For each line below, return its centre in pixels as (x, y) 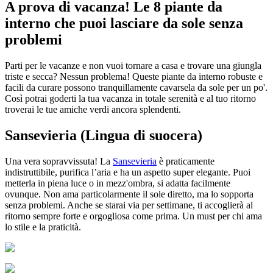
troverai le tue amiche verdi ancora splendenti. (93, 109)
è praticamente (186, 161)
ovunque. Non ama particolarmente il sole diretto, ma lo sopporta (129, 194)
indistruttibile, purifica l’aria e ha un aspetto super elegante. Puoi (128, 172)
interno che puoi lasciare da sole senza (124, 23)
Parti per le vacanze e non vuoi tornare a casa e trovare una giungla (133, 65)
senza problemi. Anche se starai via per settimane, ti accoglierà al (129, 205)
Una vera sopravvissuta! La (59, 161)
